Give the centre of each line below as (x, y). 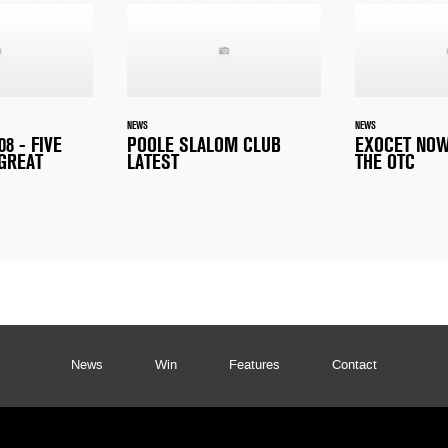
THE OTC (385, 162)
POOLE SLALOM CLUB (204, 145)
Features (254, 366)
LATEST (153, 162)
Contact (354, 366)
